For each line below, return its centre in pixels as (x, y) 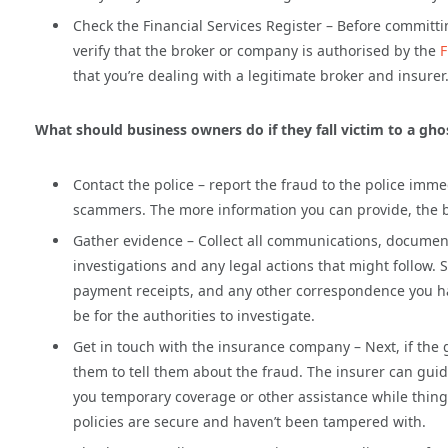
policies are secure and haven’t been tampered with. (249, 422)
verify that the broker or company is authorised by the (256, 50)
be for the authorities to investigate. (194, 315)
